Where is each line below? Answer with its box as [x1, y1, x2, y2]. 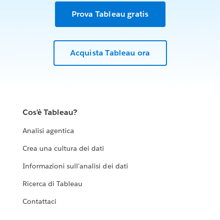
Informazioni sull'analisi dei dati [23, 162, 128, 171]
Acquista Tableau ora [70, 48, 150, 58]
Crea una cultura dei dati [23, 144, 105, 153]
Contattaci [23, 197, 57, 206]
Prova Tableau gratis [71, 8, 149, 19]
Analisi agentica [23, 126, 75, 136]
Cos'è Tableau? [23, 107, 78, 118]
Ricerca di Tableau [23, 179, 83, 189]
